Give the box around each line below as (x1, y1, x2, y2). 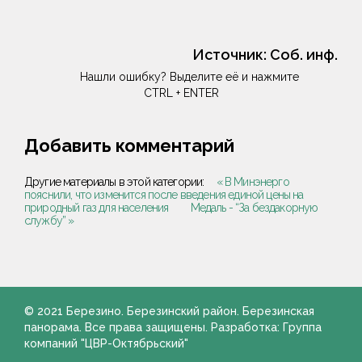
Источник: (192, 46, 270, 64)
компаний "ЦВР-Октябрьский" (24, 337, 188, 351)
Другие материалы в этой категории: (24, 175, 204, 189)
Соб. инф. (270, 46, 338, 64)
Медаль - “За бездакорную (190, 201, 318, 215)
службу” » (24, 214, 74, 228)
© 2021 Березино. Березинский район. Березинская (24, 305, 314, 318)
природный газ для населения (24, 201, 169, 215)
